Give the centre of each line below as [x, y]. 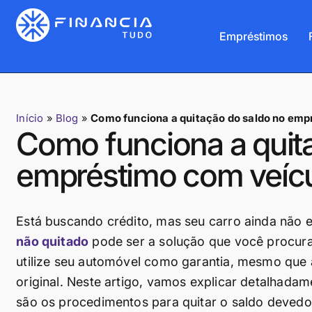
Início [30, 118]
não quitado [53, 241]
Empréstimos [253, 36]
